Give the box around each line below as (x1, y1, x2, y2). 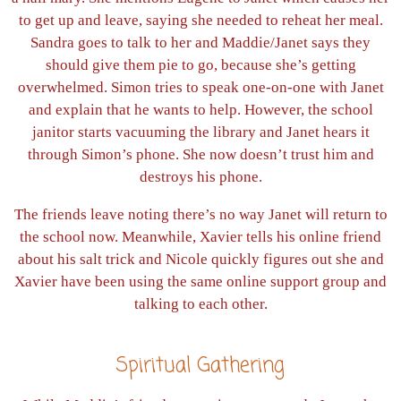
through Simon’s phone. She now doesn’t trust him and (27, 146, 374, 164)
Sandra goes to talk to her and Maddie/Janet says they (30, 34, 371, 52)
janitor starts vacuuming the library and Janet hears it (31, 124, 370, 141)
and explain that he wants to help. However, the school (28, 101, 373, 119)
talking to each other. (133, 295, 268, 313)
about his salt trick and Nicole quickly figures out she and (17, 251, 384, 269)
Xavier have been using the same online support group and (14, 273, 387, 291)
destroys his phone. (139, 168, 262, 186)
